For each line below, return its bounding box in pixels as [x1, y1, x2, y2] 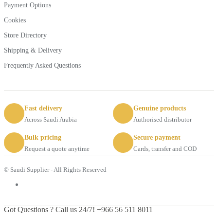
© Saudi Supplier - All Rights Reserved [4, 166, 107, 174]
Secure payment [133, 134, 181, 142]
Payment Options [4, 1, 51, 9]
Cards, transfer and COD [133, 145, 197, 153]
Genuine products [133, 105, 186, 112]
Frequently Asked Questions [4, 62, 81, 70]
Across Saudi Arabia [24, 116, 77, 124]
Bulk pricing [24, 134, 61, 142]
